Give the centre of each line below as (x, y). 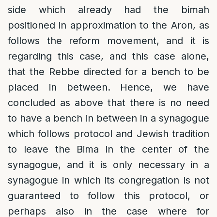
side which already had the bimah (108, 10)
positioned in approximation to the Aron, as (108, 25)
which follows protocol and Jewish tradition (108, 134)
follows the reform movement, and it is (108, 41)
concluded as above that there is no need (108, 103)
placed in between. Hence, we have (108, 87)
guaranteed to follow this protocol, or (108, 196)
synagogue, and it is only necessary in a (108, 165)
